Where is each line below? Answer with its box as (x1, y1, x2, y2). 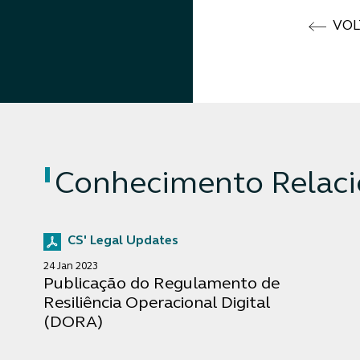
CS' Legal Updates (67, 235, 178, 248)
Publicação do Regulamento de (43, 276, 280, 293)
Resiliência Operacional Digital (43, 295, 270, 313)
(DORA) (43, 314, 103, 332)
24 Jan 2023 (43, 261, 98, 272)
